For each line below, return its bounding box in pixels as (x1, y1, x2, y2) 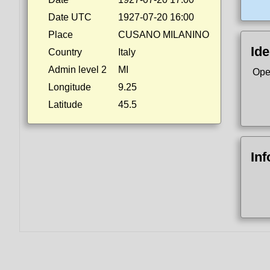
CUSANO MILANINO (118, 30, 209, 40)
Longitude (48, 82, 91, 92)
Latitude (48, 99, 83, 110)
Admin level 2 (48, 64, 107, 75)
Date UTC (48, 12, 92, 22)
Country (48, 47, 82, 57)
